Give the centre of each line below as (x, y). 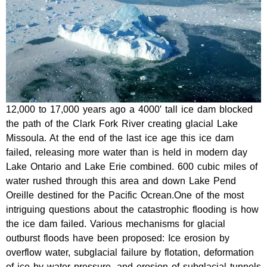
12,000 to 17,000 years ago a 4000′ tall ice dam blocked (129, 109)
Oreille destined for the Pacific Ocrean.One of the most (125, 195)
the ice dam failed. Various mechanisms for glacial (116, 223)
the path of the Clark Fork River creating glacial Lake (122, 123)
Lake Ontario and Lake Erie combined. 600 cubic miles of (132, 166)
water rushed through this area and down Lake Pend (121, 181)
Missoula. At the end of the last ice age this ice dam (120, 138)
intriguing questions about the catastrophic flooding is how (132, 209)
